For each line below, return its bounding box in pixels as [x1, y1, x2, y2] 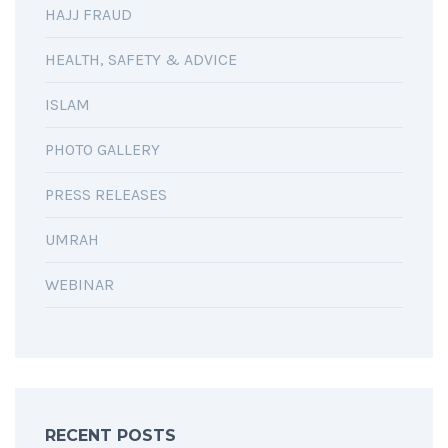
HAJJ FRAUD [45, 5, 132, 25]
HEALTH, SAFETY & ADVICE [45, 50, 237, 70]
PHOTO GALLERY [45, 140, 160, 160]
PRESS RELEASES [45, 185, 167, 205]
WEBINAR [45, 275, 114, 295]
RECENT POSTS [45, 426, 176, 446]
